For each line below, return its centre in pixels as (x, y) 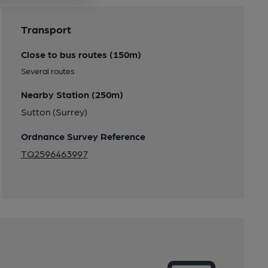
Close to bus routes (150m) (81, 54)
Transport (46, 29)
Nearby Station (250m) (72, 94)
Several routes (48, 71)
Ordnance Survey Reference (83, 136)
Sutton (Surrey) (54, 112)
